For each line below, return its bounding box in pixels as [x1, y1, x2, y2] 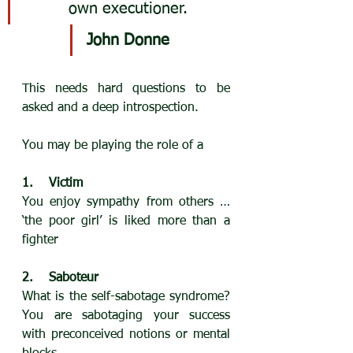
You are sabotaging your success [22, 309, 230, 322]
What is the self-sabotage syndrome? [22, 290, 230, 303]
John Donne [87, 32, 169, 48]
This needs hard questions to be [22, 82, 230, 95]
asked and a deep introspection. [22, 101, 199, 114]
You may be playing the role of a [22, 139, 203, 152]
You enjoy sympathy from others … [22, 195, 230, 209]
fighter [22, 233, 58, 247]
